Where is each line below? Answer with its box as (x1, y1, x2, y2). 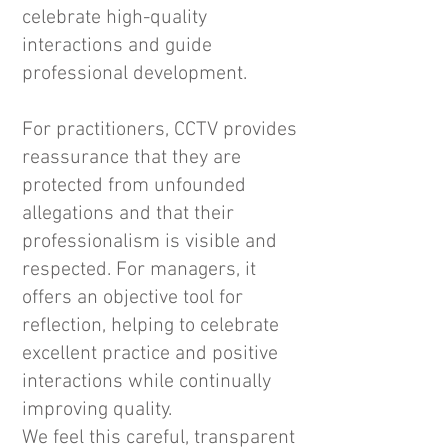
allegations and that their (22, 202, 234, 226)
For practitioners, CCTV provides (22, 118, 297, 142)
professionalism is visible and (22, 230, 277, 254)
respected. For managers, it (22, 258, 256, 282)
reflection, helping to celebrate (22, 314, 279, 338)
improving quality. (22, 398, 172, 422)
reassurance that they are (22, 146, 241, 170)
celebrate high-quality (22, 6, 207, 30)
